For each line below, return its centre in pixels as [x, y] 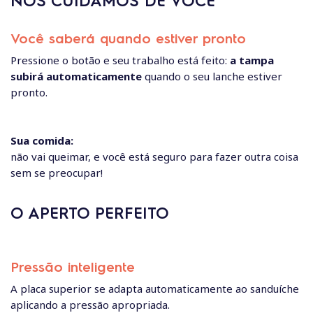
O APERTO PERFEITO [90, 212]
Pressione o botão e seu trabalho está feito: [119, 60]
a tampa [250, 60]
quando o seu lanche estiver [213, 77]
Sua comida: [42, 140]
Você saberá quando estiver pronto [128, 38]
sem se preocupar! [57, 172]
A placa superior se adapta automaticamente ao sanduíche [155, 289]
